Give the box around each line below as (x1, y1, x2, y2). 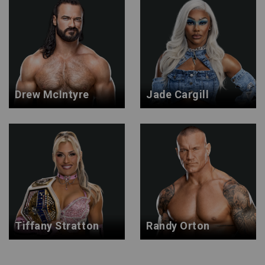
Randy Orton (146, 219, 210, 232)
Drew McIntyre (15, 88, 89, 101)
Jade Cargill (146, 88, 209, 101)
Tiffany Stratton (15, 219, 99, 232)
